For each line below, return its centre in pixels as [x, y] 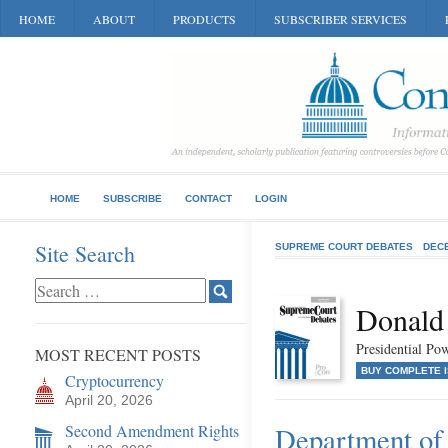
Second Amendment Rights [152, 430]
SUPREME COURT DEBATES [344, 246]
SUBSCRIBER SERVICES [340, 19]
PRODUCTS [204, 19]
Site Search [85, 253]
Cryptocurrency [114, 380]
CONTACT [208, 198]
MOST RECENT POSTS [118, 354]
